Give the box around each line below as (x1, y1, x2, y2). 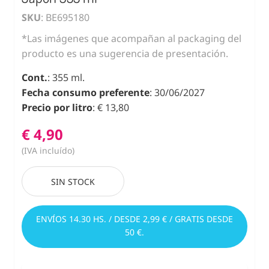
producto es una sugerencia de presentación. (22, 46, 228, 60)
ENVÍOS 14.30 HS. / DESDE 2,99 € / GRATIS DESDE (36, 213, 233, 225)
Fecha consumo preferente (22, 85, 150, 99)
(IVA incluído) (22, 144, 74, 156)
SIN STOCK (51, 175, 95, 187)
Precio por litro (22, 100, 92, 114)
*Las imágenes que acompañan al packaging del (22, 31, 241, 45)
